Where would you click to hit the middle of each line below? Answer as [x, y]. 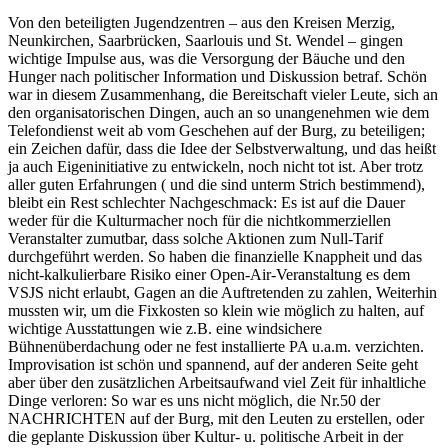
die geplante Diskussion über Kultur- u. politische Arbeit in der [205, 436]
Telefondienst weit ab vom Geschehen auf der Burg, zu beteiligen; [216, 130]
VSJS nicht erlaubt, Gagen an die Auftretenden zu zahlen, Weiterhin [222, 292]
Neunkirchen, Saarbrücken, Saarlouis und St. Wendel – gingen [205, 40]
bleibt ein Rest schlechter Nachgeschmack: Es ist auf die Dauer [206, 202]
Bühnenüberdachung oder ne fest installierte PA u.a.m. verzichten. [216, 346]
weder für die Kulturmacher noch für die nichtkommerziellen [199, 220]
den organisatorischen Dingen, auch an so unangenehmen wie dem [218, 112]
